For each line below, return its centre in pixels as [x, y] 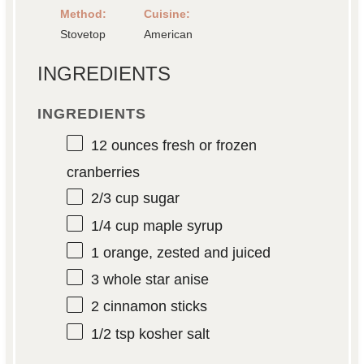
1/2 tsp [113, 334]
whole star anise [154, 280]
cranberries [103, 173]
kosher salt [172, 334]
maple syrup [180, 225]
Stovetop [83, 35]
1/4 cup [115, 225]
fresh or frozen [207, 146]
